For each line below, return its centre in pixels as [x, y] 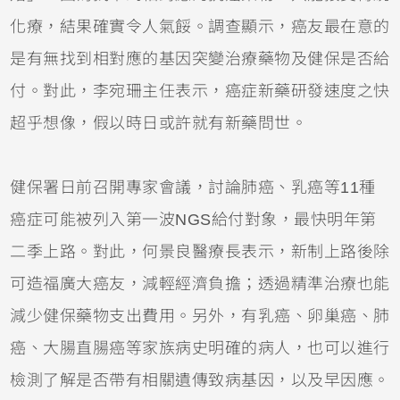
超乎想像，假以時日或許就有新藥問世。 [159, 124]
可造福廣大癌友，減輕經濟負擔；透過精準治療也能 [200, 284]
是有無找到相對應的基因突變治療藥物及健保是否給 [200, 59]
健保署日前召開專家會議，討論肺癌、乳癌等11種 [193, 188]
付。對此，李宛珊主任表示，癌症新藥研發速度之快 [200, 92]
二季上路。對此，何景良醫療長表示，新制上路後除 [200, 252]
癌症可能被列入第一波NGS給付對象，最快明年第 [193, 220]
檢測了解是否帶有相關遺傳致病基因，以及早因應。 [200, 381]
